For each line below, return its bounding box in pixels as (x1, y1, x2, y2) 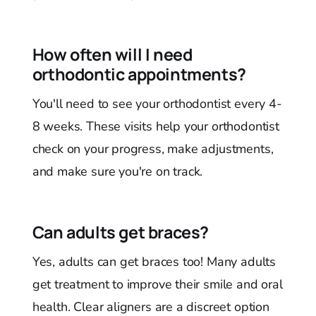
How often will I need (32, 43, 193, 66)
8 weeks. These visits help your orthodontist (32, 118, 279, 135)
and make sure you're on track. (32, 163, 203, 181)
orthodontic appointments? (32, 63, 246, 86)
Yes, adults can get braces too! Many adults (32, 253, 276, 271)
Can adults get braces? (32, 221, 209, 244)
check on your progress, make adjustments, (32, 140, 274, 158)
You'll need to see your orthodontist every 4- (32, 95, 282, 113)
